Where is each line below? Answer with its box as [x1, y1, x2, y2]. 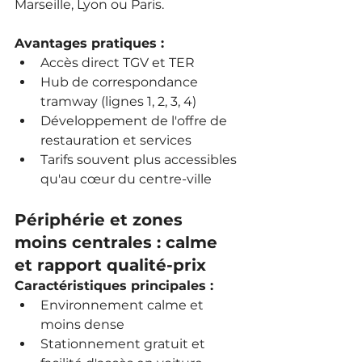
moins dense [40, 316, 124, 332]
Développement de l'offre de [40, 112, 230, 128]
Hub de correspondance [40, 74, 201, 90]
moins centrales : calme [15, 232, 222, 252]
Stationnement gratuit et [40, 335, 208, 351]
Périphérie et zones [15, 209, 187, 229]
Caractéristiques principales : [15, 277, 213, 293]
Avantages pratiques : [15, 35, 164, 51]
